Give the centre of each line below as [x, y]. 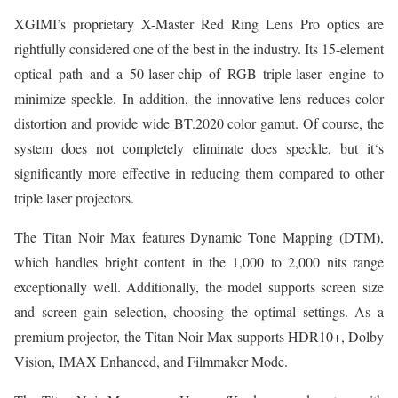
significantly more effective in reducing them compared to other [199, 173]
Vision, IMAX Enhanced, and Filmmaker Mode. [151, 362]
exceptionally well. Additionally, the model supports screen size [199, 287]
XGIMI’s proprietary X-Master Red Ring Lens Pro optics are [199, 24]
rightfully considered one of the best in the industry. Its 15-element [199, 49]
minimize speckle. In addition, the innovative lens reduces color [199, 99]
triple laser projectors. [74, 198]
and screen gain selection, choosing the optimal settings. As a [199, 312]
